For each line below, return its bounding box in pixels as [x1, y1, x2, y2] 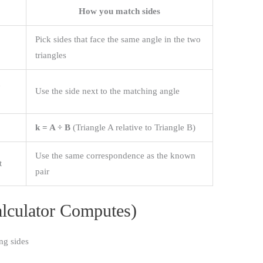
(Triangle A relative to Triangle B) [70, 122, 196, 132]
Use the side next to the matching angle [35, 86, 180, 96]
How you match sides [79, 6, 161, 16]
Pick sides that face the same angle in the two [35, 34, 201, 44]
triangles [35, 50, 67, 60]
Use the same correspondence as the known [35, 150, 196, 160]
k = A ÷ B [35, 122, 71, 132]
